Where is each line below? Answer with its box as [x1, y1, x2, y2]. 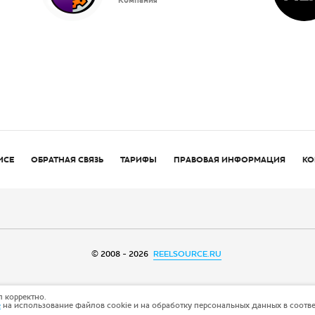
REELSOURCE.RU [153, 248, 221, 259]
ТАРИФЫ [120, 154, 157, 165]
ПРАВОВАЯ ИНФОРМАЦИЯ [173, 154, 285, 165]
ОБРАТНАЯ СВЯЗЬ [30, 154, 103, 165]
